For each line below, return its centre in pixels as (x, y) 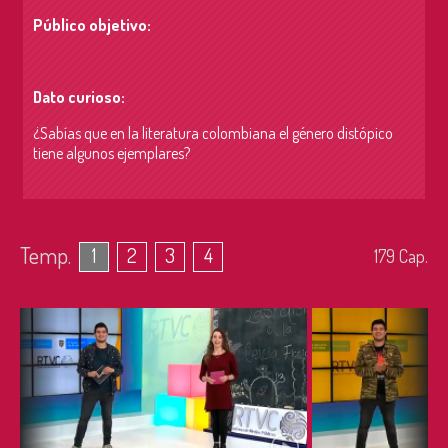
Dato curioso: (79, 97)
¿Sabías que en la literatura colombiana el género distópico (213, 133)
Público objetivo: (92, 25)
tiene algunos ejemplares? (113, 153)
